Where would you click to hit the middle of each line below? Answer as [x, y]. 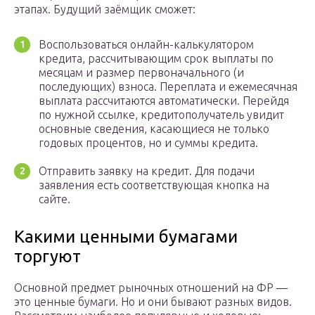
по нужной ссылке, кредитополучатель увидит [161, 115]
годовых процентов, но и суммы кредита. [148, 143]
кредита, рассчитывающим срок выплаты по [156, 59]
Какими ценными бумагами [126, 237]
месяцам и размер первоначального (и [141, 73]
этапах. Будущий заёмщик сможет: [105, 9]
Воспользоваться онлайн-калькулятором [146, 45]
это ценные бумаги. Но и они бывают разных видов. [153, 302]
